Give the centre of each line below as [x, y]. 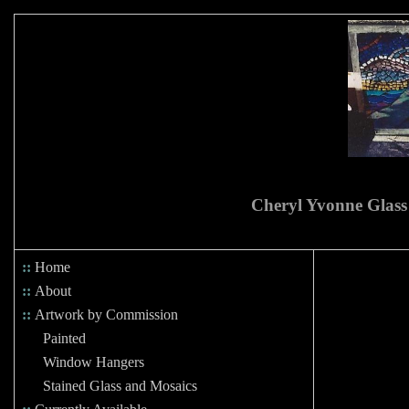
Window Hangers [94, 362]
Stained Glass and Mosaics [120, 386]
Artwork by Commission [106, 315]
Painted [64, 338]
